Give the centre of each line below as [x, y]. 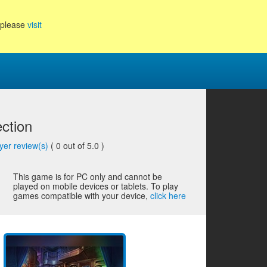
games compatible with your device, [82, 195]
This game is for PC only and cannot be [88, 176]
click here [168, 195]
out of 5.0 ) [84, 145]
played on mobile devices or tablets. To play [96, 186]
